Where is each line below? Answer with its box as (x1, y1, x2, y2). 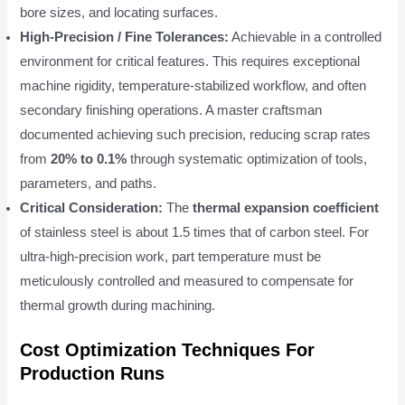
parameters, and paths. (20, 175, 157, 191)
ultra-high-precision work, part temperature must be (20, 249, 322, 264)
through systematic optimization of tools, (127, 151, 368, 166)
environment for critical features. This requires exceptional (20, 53, 361, 69)
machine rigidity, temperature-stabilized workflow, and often (20, 78, 367, 93)
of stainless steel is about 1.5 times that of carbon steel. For (20, 224, 370, 240)
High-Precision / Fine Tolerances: (20, 29, 230, 44)
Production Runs (20, 363, 165, 383)
